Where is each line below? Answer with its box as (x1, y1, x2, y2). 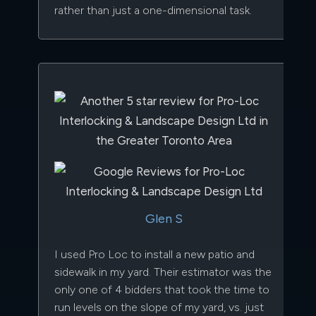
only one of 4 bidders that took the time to (54, 282, 269, 296)
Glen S (145, 210, 183, 226)
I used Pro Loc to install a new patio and (54, 247, 255, 261)
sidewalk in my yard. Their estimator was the (54, 265, 272, 279)
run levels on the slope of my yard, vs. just (54, 300, 264, 314)
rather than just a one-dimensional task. (54, 3, 252, 17)
